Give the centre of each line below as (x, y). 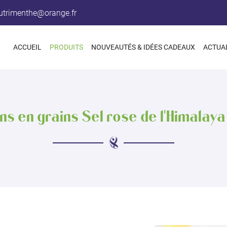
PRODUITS (66, 47)
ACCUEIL (27, 47)
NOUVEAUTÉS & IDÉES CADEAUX (143, 47)
